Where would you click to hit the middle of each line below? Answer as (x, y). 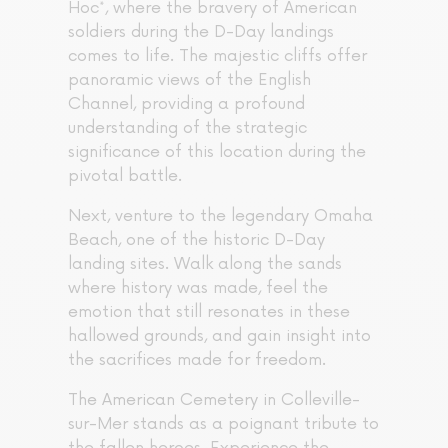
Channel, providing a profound (186, 104)
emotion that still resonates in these (209, 312)
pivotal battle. (125, 176)
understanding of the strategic (187, 128)
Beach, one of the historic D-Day (196, 240)
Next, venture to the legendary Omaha (220, 216)
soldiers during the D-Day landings (201, 32)
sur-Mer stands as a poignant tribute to (223, 424)
